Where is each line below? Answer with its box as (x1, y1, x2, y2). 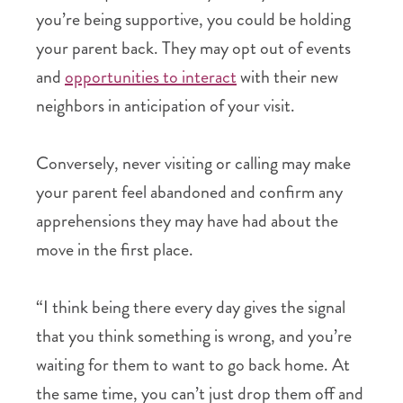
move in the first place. (36, 237, 193, 263)
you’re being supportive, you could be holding (36, 6, 351, 32)
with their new (237, 64, 338, 90)
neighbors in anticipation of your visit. (36, 93, 295, 119)
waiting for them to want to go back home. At (36, 352, 350, 378)
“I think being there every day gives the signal (36, 294, 345, 320)
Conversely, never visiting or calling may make (36, 150, 351, 176)
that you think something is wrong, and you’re (36, 323, 352, 349)
